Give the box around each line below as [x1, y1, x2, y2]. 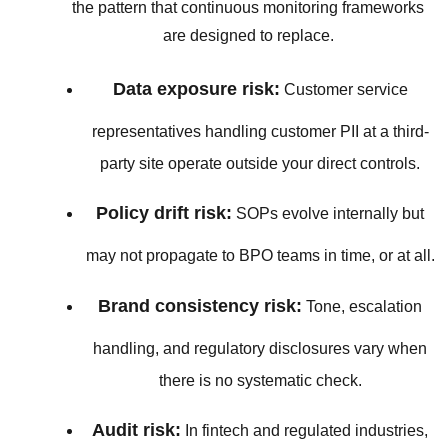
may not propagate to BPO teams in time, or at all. [85, 247, 435, 265]
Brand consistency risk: [98, 295, 302, 316]
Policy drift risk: [96, 203, 232, 224]
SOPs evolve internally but [232, 205, 424, 223]
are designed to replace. [162, 26, 334, 44]
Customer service [279, 80, 408, 98]
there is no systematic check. [158, 371, 362, 389]
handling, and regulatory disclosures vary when [93, 339, 427, 357]
